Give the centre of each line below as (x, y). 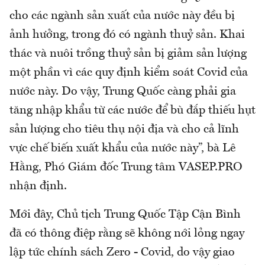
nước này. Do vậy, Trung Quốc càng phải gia (123, 92)
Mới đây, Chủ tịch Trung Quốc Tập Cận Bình (125, 215)
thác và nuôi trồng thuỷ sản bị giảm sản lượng (128, 54)
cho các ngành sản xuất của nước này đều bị (122, 16)
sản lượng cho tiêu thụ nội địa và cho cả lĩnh (124, 130)
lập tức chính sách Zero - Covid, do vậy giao (122, 253)
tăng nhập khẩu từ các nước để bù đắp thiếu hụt (132, 111)
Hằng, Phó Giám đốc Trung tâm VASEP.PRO (126, 168)
